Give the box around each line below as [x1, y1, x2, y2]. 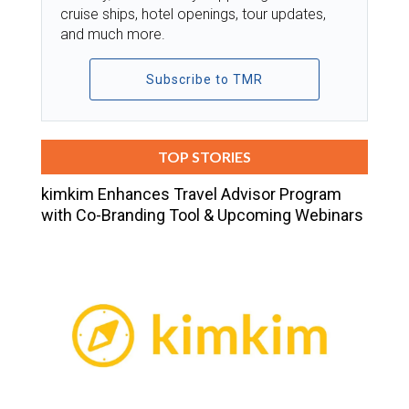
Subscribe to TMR [145, 71, 263, 87]
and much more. [60, 25, 165, 43]
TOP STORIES [158, 147, 251, 165]
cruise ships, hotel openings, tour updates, [60, 5, 326, 23]
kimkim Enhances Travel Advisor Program [41, 184, 341, 204]
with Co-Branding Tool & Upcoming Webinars [41, 204, 363, 225]
